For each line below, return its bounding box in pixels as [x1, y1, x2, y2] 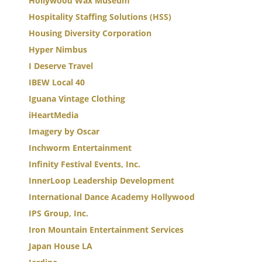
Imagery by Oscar [29, 126, 99, 137]
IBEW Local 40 [29, 77, 85, 88]
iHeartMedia [29, 109, 78, 120]
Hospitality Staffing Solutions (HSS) [29, 11, 171, 22]
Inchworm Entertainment [29, 142, 132, 153]
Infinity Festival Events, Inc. [29, 158, 140, 170]
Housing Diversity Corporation [29, 27, 151, 39]
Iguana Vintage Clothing [29, 93, 125, 104]
